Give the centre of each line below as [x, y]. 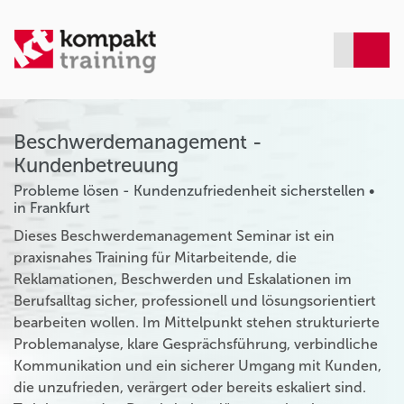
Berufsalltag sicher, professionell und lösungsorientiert [195, 300]
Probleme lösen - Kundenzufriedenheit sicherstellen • [194, 190]
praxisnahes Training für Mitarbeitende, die [155, 257]
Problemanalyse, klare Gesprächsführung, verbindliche [196, 344]
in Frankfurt [52, 207]
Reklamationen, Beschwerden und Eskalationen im [183, 279]
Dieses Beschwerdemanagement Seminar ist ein [174, 235]
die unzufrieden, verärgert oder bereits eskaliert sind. [190, 387]
